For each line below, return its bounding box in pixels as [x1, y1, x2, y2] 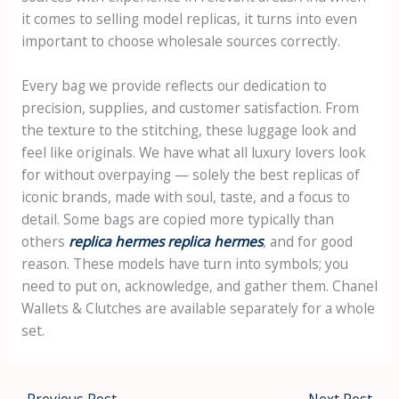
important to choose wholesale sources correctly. [20, 30, 340, 51]
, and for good [262, 231, 353, 251]
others [20, 231, 69, 251]
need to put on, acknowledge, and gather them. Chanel [20, 275, 378, 296]
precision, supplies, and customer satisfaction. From [20, 97, 359, 118]
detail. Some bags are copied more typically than [20, 208, 334, 229]
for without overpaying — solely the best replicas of [20, 164, 360, 184]
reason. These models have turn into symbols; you [20, 253, 348, 273]
